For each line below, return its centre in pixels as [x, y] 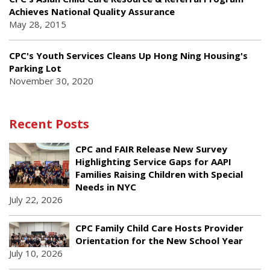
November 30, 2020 [51, 80]
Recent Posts [49, 124]
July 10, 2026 [36, 253]
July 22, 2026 [36, 199]
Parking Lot [35, 68]
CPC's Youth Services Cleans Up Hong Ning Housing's [128, 55]
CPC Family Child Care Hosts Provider [159, 228]
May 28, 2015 [38, 24]
